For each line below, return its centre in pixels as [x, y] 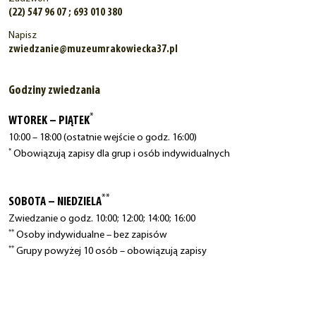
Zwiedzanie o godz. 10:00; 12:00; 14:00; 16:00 [102, 219]
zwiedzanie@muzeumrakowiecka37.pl [93, 50]
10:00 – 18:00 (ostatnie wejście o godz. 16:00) [103, 138]
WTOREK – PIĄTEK [49, 121]
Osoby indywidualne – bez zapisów [91, 236]
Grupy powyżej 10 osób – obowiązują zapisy [110, 252]
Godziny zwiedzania [54, 91]
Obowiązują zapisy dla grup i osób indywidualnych [121, 154]
